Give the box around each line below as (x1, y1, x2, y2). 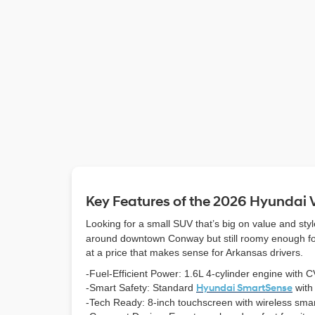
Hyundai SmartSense (196, 282, 292, 294)
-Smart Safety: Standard (86, 282, 196, 293)
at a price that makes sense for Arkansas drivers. (86, 247, 303, 258)
